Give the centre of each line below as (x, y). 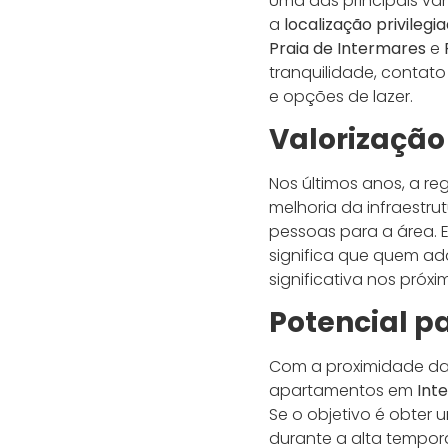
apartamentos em (342, 391)
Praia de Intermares (347, 48)
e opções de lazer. (340, 96)
